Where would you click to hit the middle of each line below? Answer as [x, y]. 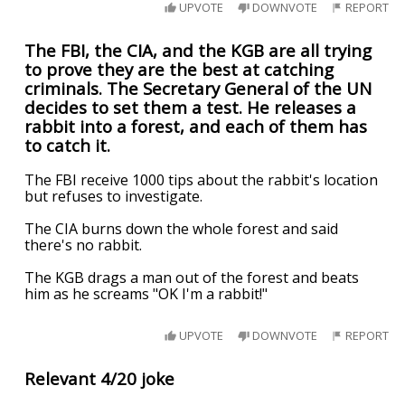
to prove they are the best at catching [179, 70]
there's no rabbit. [84, 245]
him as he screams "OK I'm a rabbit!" [146, 293]
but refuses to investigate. [114, 196]
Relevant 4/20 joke [100, 378]
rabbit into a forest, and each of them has [196, 127]
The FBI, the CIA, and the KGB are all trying [198, 51]
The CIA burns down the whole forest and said [182, 228]
